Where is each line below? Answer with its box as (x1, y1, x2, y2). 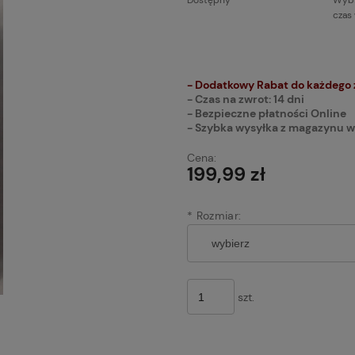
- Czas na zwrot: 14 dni (187, 92, 305, 106)
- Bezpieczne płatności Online (187, 106, 347, 120)
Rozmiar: (193, 208, 242, 223)
